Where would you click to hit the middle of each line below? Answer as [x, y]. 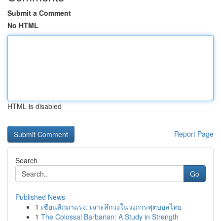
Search [26, 160]
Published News [40, 197]
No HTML [23, 25]
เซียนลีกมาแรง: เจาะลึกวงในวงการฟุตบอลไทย [111, 207]
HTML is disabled [35, 106]
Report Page [194, 134]
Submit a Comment [39, 13]
